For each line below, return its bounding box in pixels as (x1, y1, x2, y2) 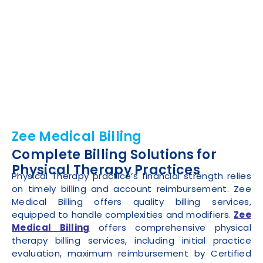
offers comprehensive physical (89, 221, 251, 234)
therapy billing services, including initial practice (12, 234, 251, 247)
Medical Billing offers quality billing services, (12, 195, 251, 208)
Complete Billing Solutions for (12, 146, 217, 164)
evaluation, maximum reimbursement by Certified (12, 247, 251, 259)
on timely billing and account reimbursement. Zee (12, 183, 251, 195)
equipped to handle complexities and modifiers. (12, 208, 234, 221)
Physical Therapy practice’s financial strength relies (12, 170, 251, 182)
